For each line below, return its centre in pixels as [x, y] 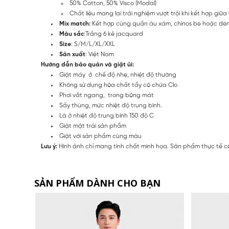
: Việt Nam [100, 55]
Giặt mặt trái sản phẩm [93, 126]
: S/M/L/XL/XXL [93, 44]
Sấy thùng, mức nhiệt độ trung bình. [111, 106]
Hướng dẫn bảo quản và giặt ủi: [87, 65]
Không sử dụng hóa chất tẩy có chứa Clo [118, 85]
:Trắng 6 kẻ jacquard [113, 34]
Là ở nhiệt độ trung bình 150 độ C [107, 116]
